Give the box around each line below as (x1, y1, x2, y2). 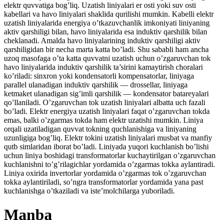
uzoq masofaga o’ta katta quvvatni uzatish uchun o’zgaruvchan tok (4, 54, 211, 62)
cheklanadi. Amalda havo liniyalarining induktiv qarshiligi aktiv (4, 36, 200, 45)
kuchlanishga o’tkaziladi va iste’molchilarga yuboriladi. (4, 186, 175, 195)
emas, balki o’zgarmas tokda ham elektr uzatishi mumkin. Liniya (4, 115, 203, 124)
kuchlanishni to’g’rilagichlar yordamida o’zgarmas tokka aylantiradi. (4, 160, 215, 168)
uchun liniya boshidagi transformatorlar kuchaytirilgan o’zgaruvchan (4, 151, 216, 160)
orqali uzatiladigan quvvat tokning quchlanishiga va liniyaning (4, 124, 196, 133)
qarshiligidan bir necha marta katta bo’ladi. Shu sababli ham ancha (4, 45, 209, 54)
